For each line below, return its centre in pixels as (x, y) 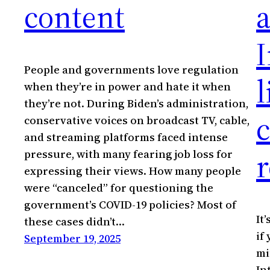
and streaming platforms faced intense (126, 137)
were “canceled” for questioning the (119, 188)
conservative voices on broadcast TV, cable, (137, 121)
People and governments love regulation (131, 70)
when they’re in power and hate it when (127, 87)
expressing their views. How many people (133, 171)
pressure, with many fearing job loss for (128, 154)
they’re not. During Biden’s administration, (136, 104)
